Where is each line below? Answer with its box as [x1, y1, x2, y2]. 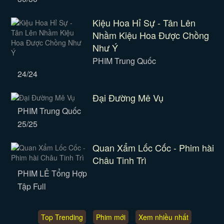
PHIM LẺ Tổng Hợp [17, 167, 87, 179]
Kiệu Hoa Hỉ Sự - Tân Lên [92, 16, 195, 29]
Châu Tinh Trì [92, 153, 146, 166]
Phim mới [95, 212, 125, 222]
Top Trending [40, 212, 83, 222]
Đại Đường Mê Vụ [92, 91, 163, 104]
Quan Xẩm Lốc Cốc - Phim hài [92, 141, 214, 154]
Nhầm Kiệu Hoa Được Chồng [92, 28, 209, 41]
